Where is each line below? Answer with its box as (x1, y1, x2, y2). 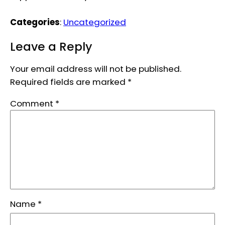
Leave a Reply (10, 39, 92, 55)
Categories (10, 16, 60, 28)
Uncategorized (63, 16, 126, 28)
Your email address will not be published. (10, 62, 181, 75)
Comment (10, 97, 55, 109)
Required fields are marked (10, 75, 128, 88)
